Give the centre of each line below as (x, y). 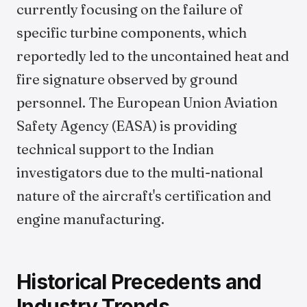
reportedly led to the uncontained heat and (153, 56)
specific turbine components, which (132, 33)
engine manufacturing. (90, 219)
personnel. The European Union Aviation (147, 102)
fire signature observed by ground (127, 79)
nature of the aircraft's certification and (144, 196)
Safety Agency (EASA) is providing (127, 126)
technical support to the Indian (115, 149)
